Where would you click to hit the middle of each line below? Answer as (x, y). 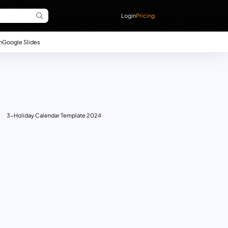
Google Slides (21, 41)
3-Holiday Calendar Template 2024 (54, 116)
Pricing (146, 15)
